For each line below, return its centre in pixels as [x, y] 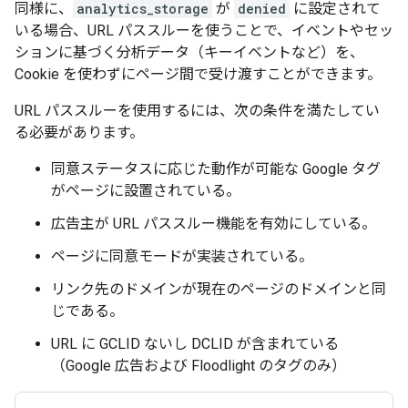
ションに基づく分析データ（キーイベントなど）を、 [189, 52]
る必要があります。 [79, 133]
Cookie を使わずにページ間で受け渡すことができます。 [198, 74]
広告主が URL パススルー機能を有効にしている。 [214, 224]
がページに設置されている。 [146, 191]
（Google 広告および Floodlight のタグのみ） [199, 366]
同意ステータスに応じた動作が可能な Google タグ [216, 169]
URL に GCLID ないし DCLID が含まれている [195, 344]
